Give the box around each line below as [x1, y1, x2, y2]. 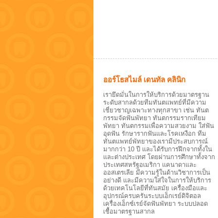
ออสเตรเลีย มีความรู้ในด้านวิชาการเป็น [103, 169, 210, 177]
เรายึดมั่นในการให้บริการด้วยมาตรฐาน [103, 91, 209, 99]
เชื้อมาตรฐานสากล [103, 208, 155, 216]
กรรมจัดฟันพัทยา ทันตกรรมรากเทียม [103, 114, 206, 122]
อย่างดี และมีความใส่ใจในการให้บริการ [103, 177, 211, 184]
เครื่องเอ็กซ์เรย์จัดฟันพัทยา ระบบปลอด [103, 200, 208, 208]
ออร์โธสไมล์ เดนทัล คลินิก [103, 75, 185, 84]
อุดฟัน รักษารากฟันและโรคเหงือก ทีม [103, 130, 206, 138]
